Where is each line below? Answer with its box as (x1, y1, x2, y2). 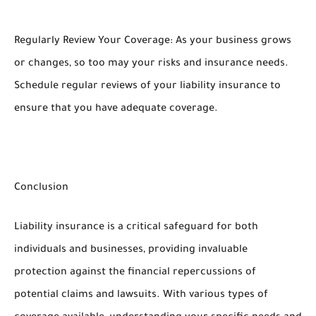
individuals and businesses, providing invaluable (14, 245, 248, 256)
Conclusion (14, 183, 68, 194)
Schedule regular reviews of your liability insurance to (14, 81, 281, 92)
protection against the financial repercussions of (14, 267, 256, 279)
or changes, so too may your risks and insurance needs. (14, 59, 288, 70)
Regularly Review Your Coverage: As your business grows (14, 36, 291, 47)
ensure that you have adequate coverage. (14, 104, 218, 115)
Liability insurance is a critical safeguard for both (14, 222, 258, 233)
